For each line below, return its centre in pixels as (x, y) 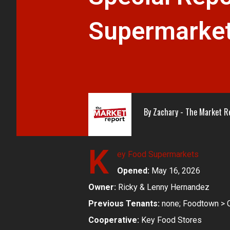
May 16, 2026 (175, 171)
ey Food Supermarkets (158, 155)
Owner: (102, 187)
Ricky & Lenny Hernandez (163, 187)
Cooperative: (114, 220)
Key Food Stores (170, 220)
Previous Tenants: (124, 204)
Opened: (133, 171)
